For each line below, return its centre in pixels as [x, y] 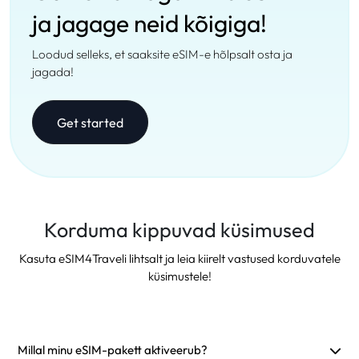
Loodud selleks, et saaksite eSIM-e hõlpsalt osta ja [162, 54]
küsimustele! [179, 276]
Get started [90, 122]
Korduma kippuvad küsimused [179, 230]
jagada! [53, 72]
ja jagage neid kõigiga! [149, 23]
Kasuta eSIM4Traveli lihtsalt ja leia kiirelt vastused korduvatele [179, 258]
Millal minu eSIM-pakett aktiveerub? [113, 350]
